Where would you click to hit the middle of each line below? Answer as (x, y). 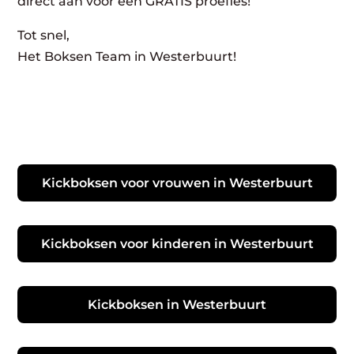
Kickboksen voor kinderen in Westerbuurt (177, 243)
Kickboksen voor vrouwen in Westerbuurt (177, 183)
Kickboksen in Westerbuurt (177, 304)
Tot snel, (44, 35)
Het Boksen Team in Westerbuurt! (127, 56)
